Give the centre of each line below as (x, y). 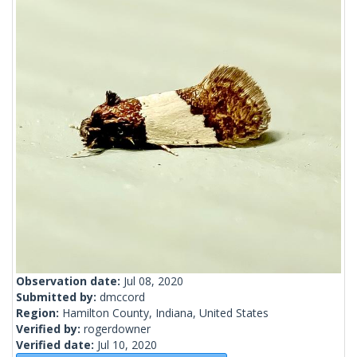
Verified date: (57, 345)
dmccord (122, 297)
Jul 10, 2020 (127, 345)
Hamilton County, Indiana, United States (165, 313)
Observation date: (70, 281)
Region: (39, 313)
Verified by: (50, 329)
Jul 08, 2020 (153, 281)
